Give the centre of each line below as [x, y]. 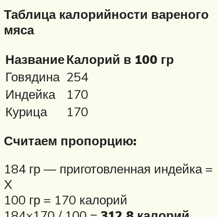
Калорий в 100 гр [120, 59]
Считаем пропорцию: [70, 141]
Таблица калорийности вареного [106, 14]
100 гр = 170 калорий [66, 199]
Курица [26, 111]
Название [35, 59]
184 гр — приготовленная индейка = [108, 168]
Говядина [32, 76]
